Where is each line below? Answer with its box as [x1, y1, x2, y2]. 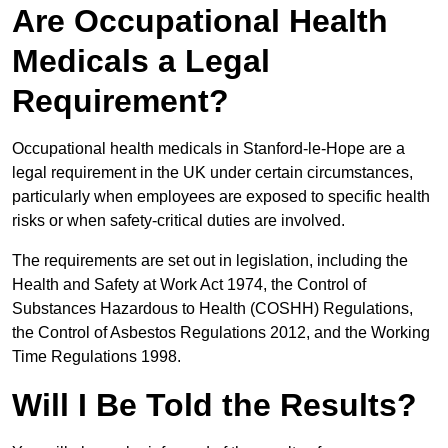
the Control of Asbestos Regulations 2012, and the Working [12, 324, 430, 342]
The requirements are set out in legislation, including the [12, 252, 408, 270]
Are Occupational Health [12, 3, 388, 40]
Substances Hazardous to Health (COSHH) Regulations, [12, 300, 413, 318]
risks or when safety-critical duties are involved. [12, 212, 349, 230]
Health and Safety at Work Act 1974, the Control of [12, 276, 366, 294]
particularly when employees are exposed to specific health [12, 188, 430, 206]
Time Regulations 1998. [12, 348, 181, 366]
